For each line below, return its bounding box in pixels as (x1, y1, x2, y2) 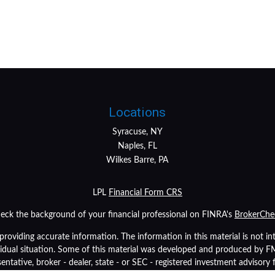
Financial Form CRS (109, 188, 182, 197)
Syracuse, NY (112, 127, 163, 136)
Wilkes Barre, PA (106, 155, 169, 165)
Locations (109, 104, 166, 120)
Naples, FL (117, 141, 157, 150)
